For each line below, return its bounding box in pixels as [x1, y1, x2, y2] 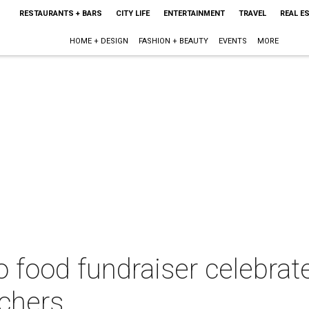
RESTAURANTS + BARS [19, 9, 102, 18]
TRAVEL [238, 9, 266, 18]
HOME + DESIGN [70, 37, 129, 46]
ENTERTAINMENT [163, 9, 225, 18]
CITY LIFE [115, 9, 150, 18]
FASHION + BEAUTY [139, 37, 209, 46]
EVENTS [219, 37, 248, 46]
